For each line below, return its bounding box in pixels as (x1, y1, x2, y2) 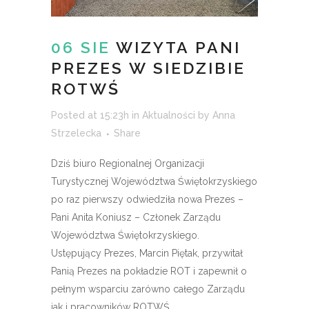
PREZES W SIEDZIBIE (51, 58, 246, 77)
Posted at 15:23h (51, 109, 129, 121)
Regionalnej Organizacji (99, 157, 204, 169)
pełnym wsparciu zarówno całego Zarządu (51, 283, 245, 295)
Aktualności (142, 109, 195, 121)
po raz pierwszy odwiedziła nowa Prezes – (51, 193, 243, 205)
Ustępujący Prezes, (51, 247, 139, 259)
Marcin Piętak (139, 247, 197, 259)
